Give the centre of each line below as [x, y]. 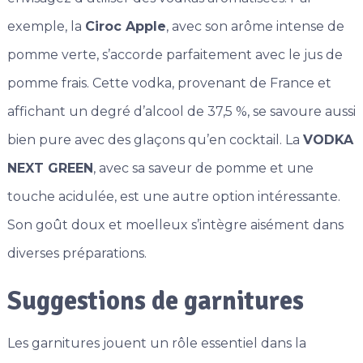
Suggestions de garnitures [155, 301]
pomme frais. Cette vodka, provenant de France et [169, 83]
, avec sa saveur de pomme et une [203, 169]
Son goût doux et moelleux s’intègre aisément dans [175, 225]
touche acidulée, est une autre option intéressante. [173, 197]
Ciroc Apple [125, 27]
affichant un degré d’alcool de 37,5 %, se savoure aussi [181, 112]
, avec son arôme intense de [255, 27]
